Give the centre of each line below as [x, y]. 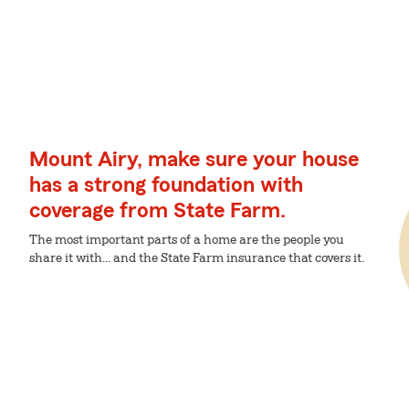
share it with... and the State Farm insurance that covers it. [197, 258]
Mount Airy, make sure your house [194, 160]
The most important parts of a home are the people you [187, 240]
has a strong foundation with [166, 185]
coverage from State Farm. [157, 211]
